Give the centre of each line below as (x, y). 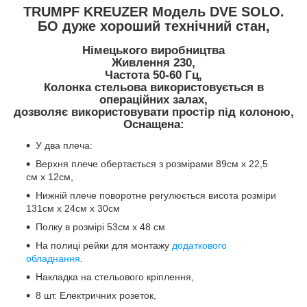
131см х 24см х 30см (73, 208)
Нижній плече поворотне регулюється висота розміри (156, 195)
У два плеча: (64, 145)
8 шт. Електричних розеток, (96, 295)
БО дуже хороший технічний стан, (153, 26)
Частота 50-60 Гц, (153, 75)
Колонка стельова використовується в (153, 88)
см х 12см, (50, 176)
